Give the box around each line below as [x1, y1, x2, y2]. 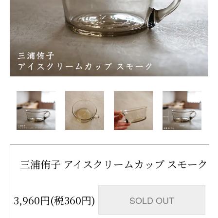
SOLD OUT [129, 193, 175, 206]
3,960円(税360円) [13, 192, 95, 207]
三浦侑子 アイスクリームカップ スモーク [20, 156, 208, 171]
